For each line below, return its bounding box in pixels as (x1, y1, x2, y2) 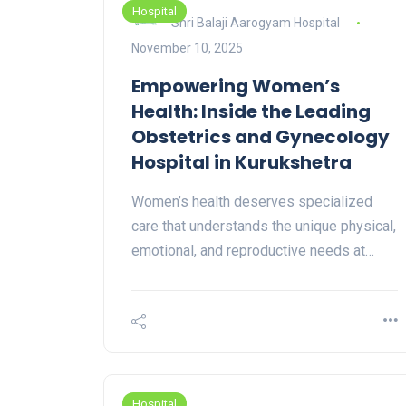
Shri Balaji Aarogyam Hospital (171, 14, 340, 30)
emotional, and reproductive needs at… (131, 242, 374, 260)
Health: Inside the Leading (131, 99, 371, 125)
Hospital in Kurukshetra (131, 150, 352, 176)
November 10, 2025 (131, 41, 243, 56)
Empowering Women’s (131, 73, 340, 100)
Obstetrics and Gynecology (131, 124, 390, 150)
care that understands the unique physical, (131, 217, 396, 236)
